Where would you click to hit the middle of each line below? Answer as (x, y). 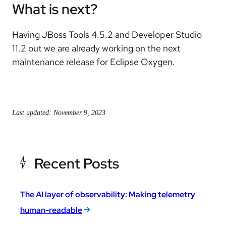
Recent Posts (77, 163)
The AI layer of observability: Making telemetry (108, 194)
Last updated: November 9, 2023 (59, 112)
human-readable (51, 210)
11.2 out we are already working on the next (96, 48)
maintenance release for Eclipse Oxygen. (94, 62)
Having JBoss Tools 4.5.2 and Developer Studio (107, 34)
